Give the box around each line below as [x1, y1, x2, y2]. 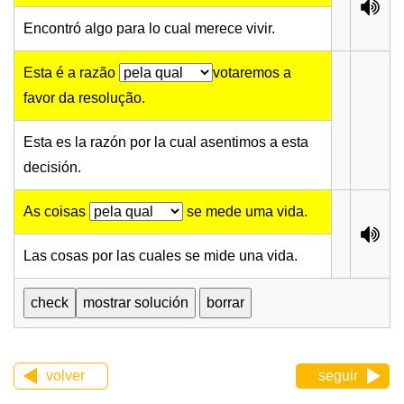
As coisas [23, 204, 89, 220]
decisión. [23, 160, 81, 176]
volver [46, 368, 85, 384]
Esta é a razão [23, 65, 119, 81]
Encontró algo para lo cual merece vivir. [23, 21, 275, 37]
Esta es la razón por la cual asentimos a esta [23, 134, 308, 151]
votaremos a [213, 65, 291, 81]
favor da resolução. [23, 90, 145, 106]
